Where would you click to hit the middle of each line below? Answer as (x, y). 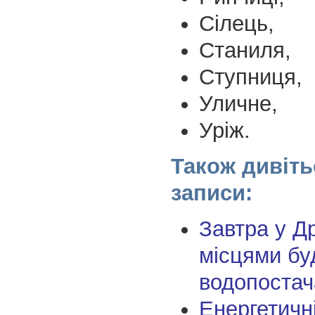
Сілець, (236, 23)
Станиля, (245, 50)
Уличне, (238, 103)
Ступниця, (250, 77)
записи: (211, 193)
